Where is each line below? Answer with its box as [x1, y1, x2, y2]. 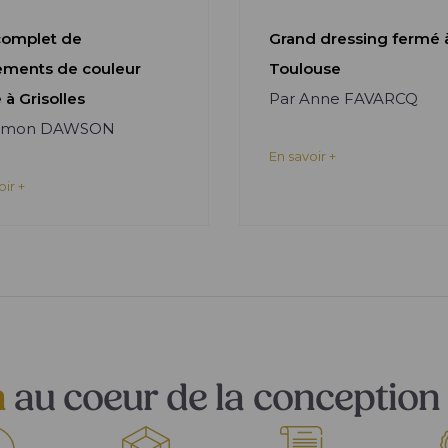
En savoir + [269, 148, 336, 164]
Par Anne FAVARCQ [269, 89, 418, 108]
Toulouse [269, 59, 341, 78]
